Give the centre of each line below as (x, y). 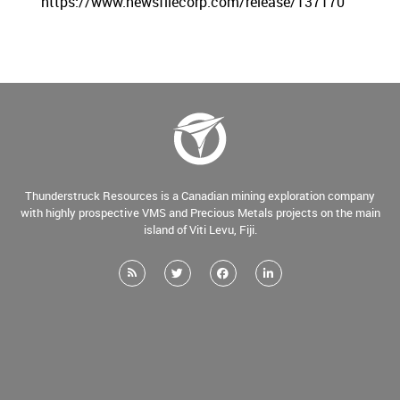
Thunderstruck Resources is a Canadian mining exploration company (200, 195)
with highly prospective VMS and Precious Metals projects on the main (200, 212)
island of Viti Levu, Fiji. (200, 229)
